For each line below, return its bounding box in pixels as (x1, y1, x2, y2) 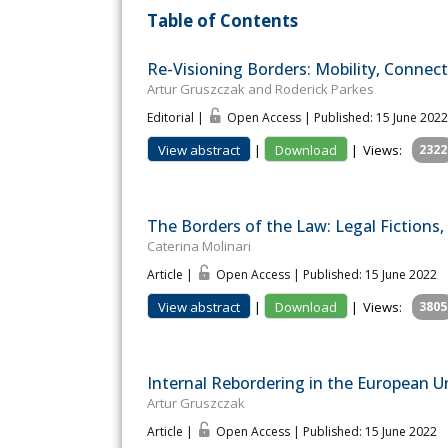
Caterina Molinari (147, 237, 251, 256)
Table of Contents (147, 8, 298, 32)
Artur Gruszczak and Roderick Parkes (147, 80, 374, 99)
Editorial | (147, 109, 207, 127)
